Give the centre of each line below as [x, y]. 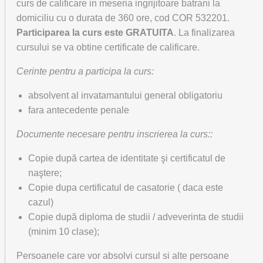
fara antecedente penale [79, 110]
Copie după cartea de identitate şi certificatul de [127, 158]
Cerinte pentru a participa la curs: [85, 71]
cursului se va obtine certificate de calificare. [108, 47]
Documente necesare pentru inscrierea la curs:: [114, 134]
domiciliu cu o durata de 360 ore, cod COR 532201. [123, 18]
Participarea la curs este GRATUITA [95, 33]
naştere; [45, 173]
